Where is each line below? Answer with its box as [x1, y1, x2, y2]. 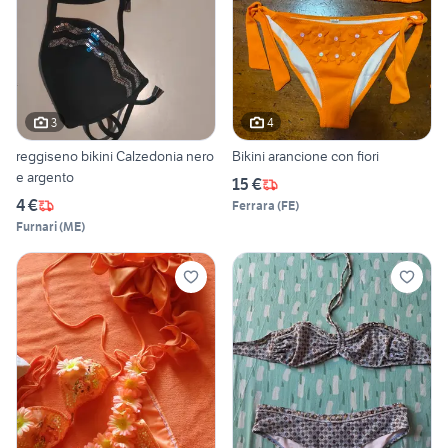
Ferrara [232, 198, 275, 214]
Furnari [16, 219, 57, 235]
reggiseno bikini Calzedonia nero [16, 147, 214, 166]
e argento [16, 168, 74, 187]
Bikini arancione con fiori [232, 147, 379, 166]
